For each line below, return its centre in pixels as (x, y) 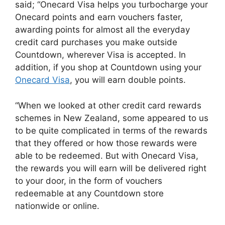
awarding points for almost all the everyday (102, 30)
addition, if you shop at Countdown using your (108, 68)
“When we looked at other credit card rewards (108, 105)
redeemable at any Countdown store (89, 193)
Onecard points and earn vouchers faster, (99, 17)
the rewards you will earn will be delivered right (111, 168)
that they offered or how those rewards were (106, 143)
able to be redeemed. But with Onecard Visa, (107, 155)
